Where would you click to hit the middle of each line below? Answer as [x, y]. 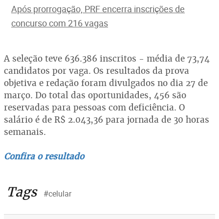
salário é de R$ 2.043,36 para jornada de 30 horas [107, 120]
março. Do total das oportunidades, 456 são [95, 95]
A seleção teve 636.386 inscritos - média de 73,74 [107, 58]
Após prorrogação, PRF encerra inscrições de [98, 9]
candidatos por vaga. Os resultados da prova [97, 71]
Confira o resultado [44, 156]
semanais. [25, 132]
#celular [57, 194]
